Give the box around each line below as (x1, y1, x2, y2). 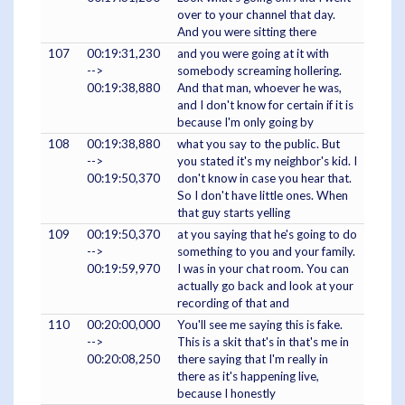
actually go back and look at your (177, 278, 353, 293)
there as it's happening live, (177, 368, 319, 383)
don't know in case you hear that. (177, 170, 352, 185)
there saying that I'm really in (177, 351, 328, 366)
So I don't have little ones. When (177, 187, 348, 202)
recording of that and (177, 295, 289, 310)
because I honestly (177, 385, 276, 400)
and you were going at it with (177, 45, 329, 61)
